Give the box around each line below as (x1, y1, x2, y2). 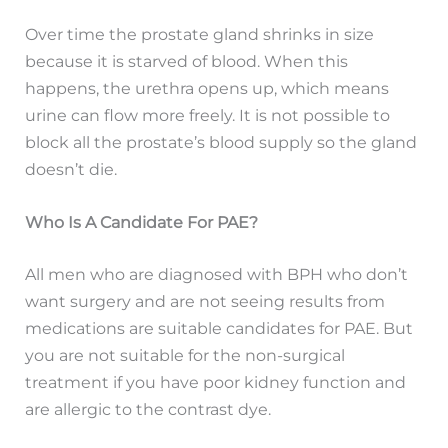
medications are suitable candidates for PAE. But (25, 317, 414, 338)
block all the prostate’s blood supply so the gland (25, 131, 418, 152)
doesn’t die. (25, 158, 118, 179)
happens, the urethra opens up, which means (25, 77, 390, 98)
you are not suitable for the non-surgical (25, 344, 346, 365)
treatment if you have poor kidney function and (25, 371, 407, 392)
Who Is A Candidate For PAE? (25, 212, 259, 233)
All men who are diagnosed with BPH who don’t (25, 263, 409, 284)
